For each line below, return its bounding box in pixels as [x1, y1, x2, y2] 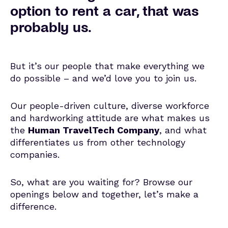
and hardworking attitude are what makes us [10, 112, 210, 123]
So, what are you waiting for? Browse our [10, 177, 192, 187]
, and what [159, 125, 207, 135]
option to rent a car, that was [10, 2, 198, 18]
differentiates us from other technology [10, 137, 185, 148]
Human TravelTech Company [28, 125, 159, 135]
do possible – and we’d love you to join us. [10, 73, 196, 83]
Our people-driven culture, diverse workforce [10, 100, 209, 111]
